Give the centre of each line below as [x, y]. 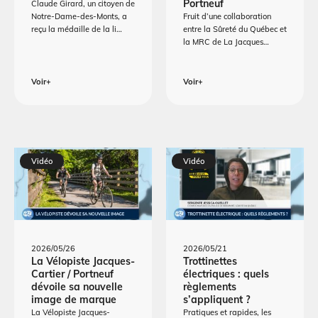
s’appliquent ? [216, 299]
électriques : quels [226, 274]
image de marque [74, 299]
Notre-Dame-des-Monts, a [79, 17]
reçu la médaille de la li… [77, 29]
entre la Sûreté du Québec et [235, 29]
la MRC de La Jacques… [226, 42]
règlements [210, 286]
